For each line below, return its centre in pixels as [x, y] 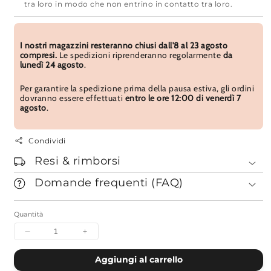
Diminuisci [47, 236]
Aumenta [102, 236]
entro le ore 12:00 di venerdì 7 [183, 98]
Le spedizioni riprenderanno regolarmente [140, 55]
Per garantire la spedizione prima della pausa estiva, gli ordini [137, 88]
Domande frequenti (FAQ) [109, 182]
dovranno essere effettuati [72, 98]
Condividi [47, 140]
